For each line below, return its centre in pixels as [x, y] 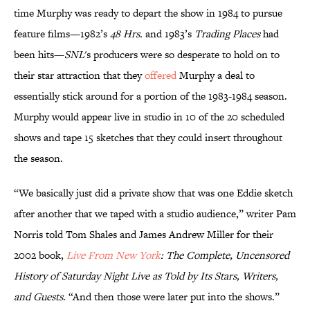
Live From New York [113, 255]
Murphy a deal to [216, 75]
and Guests [38, 297]
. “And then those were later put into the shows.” [171, 297]
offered [161, 75]
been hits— [39, 55]
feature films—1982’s [62, 34]
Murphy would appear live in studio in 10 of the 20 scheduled [149, 117]
